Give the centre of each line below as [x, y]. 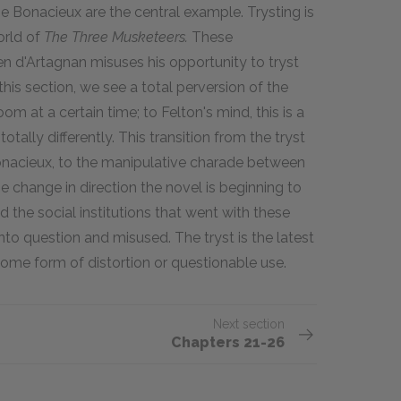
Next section [249, 324]
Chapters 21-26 [228, 342]
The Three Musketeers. [116, 37]
